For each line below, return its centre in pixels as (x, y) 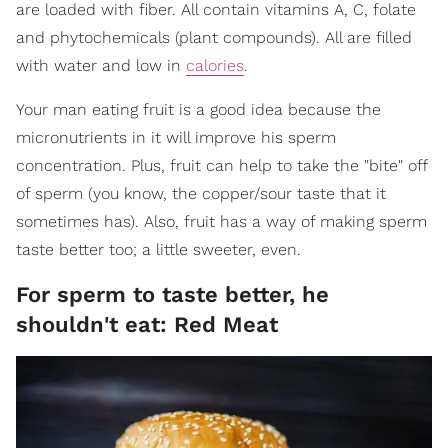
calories (215, 65)
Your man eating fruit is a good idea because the (198, 109)
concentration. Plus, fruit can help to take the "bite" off (221, 165)
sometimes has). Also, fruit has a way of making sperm (221, 221)
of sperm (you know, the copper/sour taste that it (201, 193)
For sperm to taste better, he (172, 294)
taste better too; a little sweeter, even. (158, 249)
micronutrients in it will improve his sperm (176, 137)
